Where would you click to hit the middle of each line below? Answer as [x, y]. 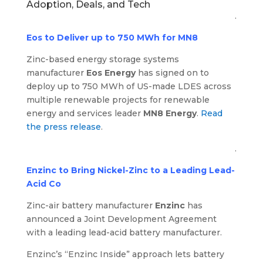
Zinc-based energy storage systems [102, 60]
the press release [63, 127]
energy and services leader [85, 114]
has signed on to [172, 73]
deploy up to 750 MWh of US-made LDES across [129, 87]
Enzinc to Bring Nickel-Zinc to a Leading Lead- [130, 171]
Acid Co [43, 184]
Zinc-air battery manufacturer [90, 206]
